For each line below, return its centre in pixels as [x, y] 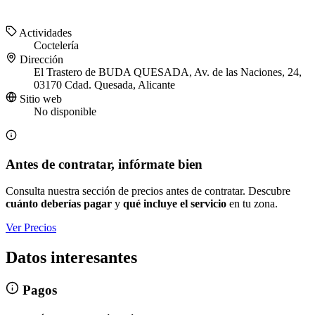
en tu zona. [252, 204]
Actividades [44, 33]
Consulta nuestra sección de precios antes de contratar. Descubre [148, 191]
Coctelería [56, 46]
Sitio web [39, 99]
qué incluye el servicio [175, 204]
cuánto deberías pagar [59, 204]
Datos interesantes [71, 258]
